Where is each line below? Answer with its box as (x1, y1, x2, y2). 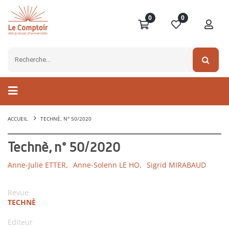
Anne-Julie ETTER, (8, 160, 68, 170)
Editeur (8, 217, 33, 227)
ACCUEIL (8, 115, 28, 123)
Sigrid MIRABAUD (147, 160, 206, 170)
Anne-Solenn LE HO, (73, 160, 142, 170)
